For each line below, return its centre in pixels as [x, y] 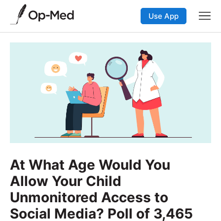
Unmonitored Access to [89, 197]
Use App [164, 16]
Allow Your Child [66, 181]
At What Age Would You [90, 165]
